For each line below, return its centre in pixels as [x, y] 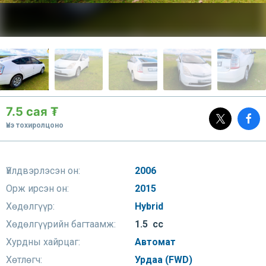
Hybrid [150, 206]
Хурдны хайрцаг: [43, 242]
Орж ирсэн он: [37, 189]
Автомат [156, 242]
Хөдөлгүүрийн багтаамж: [61, 224]
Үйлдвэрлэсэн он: [43, 171]
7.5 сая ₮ [32, 112]
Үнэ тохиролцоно [35, 125]
